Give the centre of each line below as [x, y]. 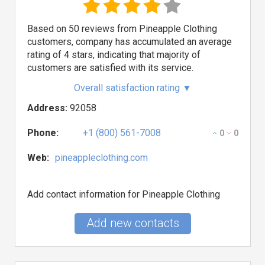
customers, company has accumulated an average [130, 42]
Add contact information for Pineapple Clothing [124, 194]
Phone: [43, 133]
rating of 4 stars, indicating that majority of [114, 55]
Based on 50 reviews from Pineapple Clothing [122, 29]
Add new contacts [133, 223]
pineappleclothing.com [101, 158]
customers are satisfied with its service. [110, 68]
